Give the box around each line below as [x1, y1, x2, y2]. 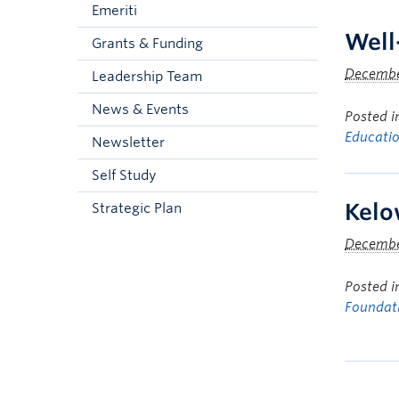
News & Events [92, 102, 189, 118]
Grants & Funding [92, 36, 203, 52]
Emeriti [92, 3, 137, 19]
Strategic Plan [92, 200, 182, 216]
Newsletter [92, 134, 165, 151]
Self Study [92, 167, 156, 183]
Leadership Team [92, 69, 202, 85]
